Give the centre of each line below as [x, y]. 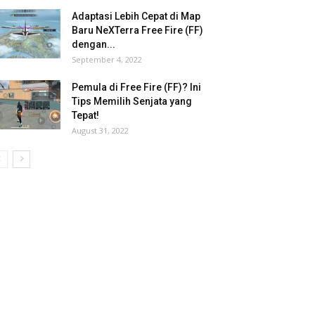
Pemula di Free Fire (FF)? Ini [136, 87]
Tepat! [85, 115]
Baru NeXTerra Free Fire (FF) [137, 30]
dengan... [94, 44]
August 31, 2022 [100, 130]
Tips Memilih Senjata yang [132, 101]
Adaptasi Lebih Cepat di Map [136, 16]
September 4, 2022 [107, 59]
